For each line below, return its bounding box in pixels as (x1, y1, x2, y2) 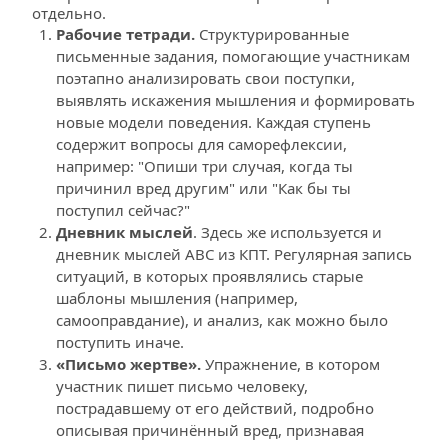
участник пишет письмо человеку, (56, 376, 308, 396)
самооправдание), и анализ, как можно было (56, 310, 388, 330)
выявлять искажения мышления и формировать (56, 90, 415, 110)
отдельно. (32, 3, 106, 23)
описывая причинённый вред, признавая (56, 420, 364, 440)
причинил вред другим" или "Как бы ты (56, 178, 351, 198)
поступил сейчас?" (56, 200, 190, 220)
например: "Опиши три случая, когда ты (56, 156, 353, 176)
